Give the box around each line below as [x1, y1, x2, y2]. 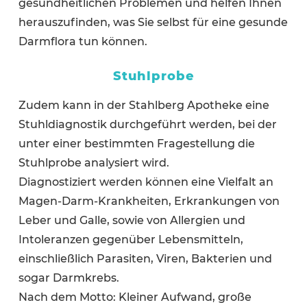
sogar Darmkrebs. [18, 271, 119, 285]
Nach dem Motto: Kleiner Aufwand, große [18, 291, 251, 304]
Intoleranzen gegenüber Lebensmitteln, [18, 233, 243, 247]
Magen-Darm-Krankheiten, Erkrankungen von [18, 195, 280, 208]
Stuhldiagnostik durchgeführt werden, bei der [18, 118, 277, 132]
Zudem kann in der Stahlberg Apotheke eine [18, 99, 269, 112]
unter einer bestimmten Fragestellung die [18, 137, 255, 151]
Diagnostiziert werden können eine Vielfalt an [18, 175, 273, 189]
